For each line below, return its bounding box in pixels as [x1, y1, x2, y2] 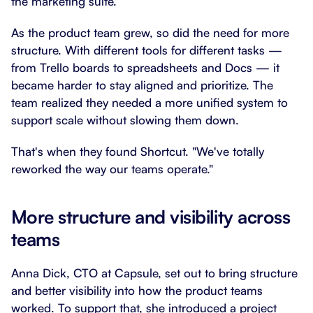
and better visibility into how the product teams [11, 283, 263, 298]
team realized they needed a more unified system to [11, 95, 288, 110]
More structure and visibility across [11, 205, 291, 228]
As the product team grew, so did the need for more [11, 25, 289, 40]
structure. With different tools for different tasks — [11, 43, 282, 57]
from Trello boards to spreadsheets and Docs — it [11, 60, 279, 75]
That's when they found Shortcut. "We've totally [11, 144, 264, 159]
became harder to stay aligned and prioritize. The [11, 78, 273, 92]
